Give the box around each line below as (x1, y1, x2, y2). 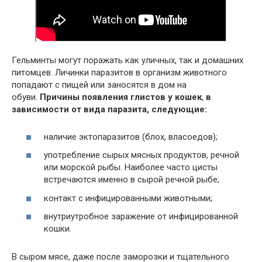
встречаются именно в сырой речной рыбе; (44, 174, 219, 185)
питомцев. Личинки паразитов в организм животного (12, 67, 227, 78)
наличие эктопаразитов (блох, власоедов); (44, 131, 218, 142)
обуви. (12, 92, 37, 103)
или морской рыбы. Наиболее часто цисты (44, 162, 218, 173)
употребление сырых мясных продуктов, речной (44, 150, 239, 161)
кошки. (44, 223, 71, 235)
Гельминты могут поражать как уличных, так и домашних (12, 55, 243, 66)
